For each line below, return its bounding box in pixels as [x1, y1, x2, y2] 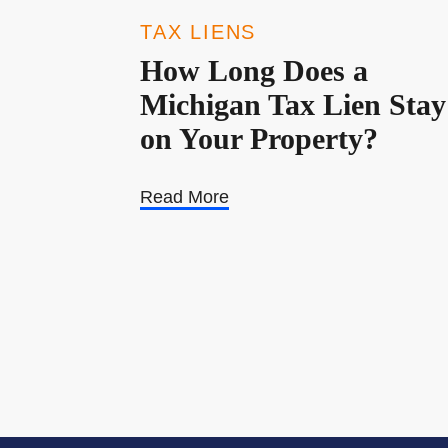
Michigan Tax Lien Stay [140, 87, 446, 121]
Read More [140, 186, 229, 207]
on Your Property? [140, 121, 378, 155]
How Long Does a [140, 53, 368, 87]
